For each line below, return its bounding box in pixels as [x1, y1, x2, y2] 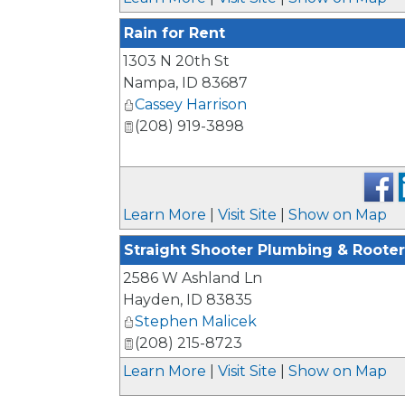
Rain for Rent [124, 24, 225, 42]
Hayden [123, 290, 180, 308]
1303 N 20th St [123, 52, 230, 70]
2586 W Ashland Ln [123, 268, 262, 287]
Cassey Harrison [135, 95, 247, 113]
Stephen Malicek [135, 312, 257, 330]
